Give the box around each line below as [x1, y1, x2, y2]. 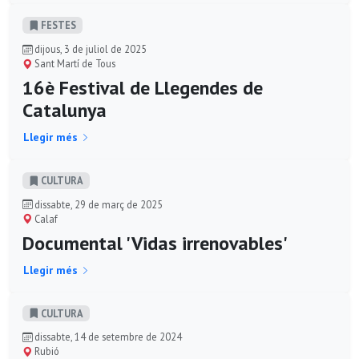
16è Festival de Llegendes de [22, 75, 263, 100]
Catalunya [22, 97, 107, 123]
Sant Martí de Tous [32, 56, 115, 70]
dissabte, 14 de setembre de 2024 [32, 330, 182, 344]
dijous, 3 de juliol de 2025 [32, 42, 147, 55]
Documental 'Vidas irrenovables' [22, 230, 288, 256]
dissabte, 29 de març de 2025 [32, 197, 163, 211]
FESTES [38, 18, 76, 32]
